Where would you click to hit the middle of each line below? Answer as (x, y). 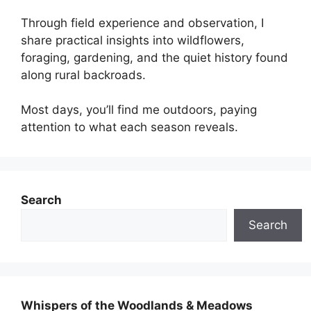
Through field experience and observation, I (142, 23)
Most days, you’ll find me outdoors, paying (139, 110)
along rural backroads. (83, 75)
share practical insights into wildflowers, (133, 40)
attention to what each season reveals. (129, 127)
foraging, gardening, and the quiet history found (154, 58)
